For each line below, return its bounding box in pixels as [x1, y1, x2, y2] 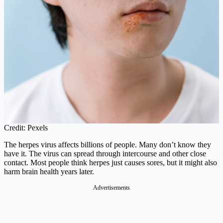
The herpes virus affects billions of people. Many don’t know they [4, 140, 211, 149]
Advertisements [93, 184, 130, 192]
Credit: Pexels [4, 123, 48, 132]
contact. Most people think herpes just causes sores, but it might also [4, 158, 217, 167]
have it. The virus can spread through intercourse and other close [4, 149, 206, 158]
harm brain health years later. [4, 167, 94, 176]
